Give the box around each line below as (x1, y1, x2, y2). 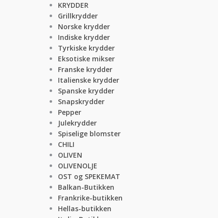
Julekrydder (58, 118, 97, 127)
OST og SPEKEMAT (58, 172, 120, 181)
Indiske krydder (58, 33, 110, 42)
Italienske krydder (58, 75, 119, 85)
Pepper (58, 108, 81, 117)
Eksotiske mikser (58, 54, 115, 63)
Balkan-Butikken (58, 182, 114, 192)
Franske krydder (58, 65, 112, 74)
